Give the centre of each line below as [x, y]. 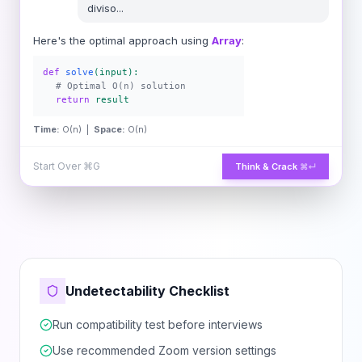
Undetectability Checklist [147, 291]
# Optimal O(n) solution [121, 86]
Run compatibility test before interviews [158, 324]
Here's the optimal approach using [121, 40]
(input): [116, 72]
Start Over [58, 166]
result [112, 100]
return [73, 100]
